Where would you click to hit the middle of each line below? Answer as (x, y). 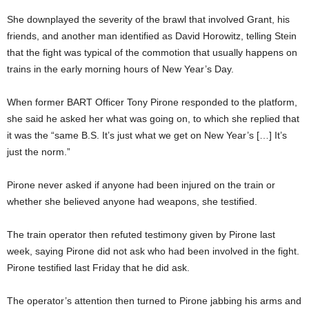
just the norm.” (39, 151)
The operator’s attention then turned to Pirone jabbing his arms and (154, 300)
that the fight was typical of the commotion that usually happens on (152, 52)
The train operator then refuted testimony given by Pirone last (141, 234)
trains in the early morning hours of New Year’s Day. (120, 69)
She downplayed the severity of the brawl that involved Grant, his (148, 19)
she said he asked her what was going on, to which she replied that (153, 118)
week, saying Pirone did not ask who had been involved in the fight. (153, 251)
